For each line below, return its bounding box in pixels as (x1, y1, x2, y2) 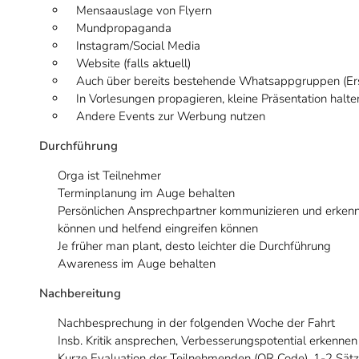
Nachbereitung (39, 285, 121, 301)
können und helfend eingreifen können (58, 220, 258, 236)
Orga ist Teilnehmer (58, 167, 161, 184)
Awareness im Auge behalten (58, 256, 216, 272)
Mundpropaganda (76, 20, 171, 36)
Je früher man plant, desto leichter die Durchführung (58, 238, 331, 254)
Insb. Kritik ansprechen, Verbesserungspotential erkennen (58, 333, 357, 349)
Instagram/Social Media (76, 38, 200, 54)
